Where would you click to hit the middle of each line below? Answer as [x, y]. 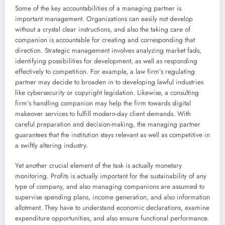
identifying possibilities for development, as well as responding [106, 61]
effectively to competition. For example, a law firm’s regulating [105, 71]
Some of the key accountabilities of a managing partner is [98, 8]
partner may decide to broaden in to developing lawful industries [109, 82]
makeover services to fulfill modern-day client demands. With [103, 114]
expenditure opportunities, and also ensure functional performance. [112, 218]
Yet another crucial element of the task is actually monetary [98, 165]
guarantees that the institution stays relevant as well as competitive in [113, 135]
